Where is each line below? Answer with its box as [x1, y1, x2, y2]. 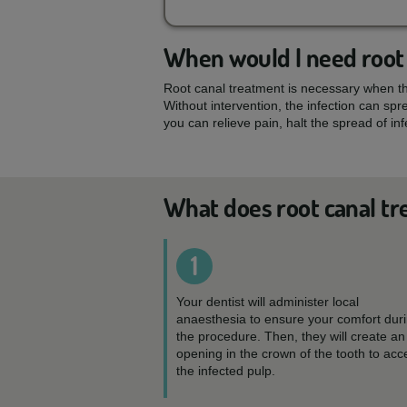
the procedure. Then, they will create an [176, 329, 405, 343]
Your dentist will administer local [176, 294, 359, 309]
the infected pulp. [176, 363, 275, 378]
